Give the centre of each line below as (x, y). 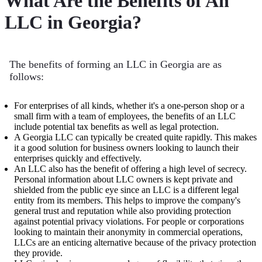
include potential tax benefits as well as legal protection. (116, 126)
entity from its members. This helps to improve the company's (127, 200)
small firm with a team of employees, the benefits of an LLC (125, 116)
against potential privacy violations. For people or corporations (129, 221)
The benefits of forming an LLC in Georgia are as (116, 64)
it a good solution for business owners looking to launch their (126, 147)
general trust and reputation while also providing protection (123, 211)
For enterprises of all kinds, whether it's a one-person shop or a (129, 105)
